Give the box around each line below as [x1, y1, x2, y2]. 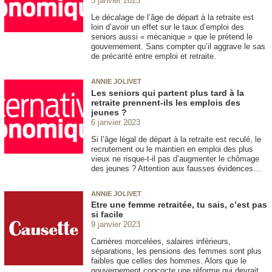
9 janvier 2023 [91, 219, 140, 229]
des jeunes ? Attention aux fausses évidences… [91, 163, 261, 173]
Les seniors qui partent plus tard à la [91, 87, 244, 98]
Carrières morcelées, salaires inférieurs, [91, 236, 231, 246]
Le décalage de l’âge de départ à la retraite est [91, 13, 254, 22]
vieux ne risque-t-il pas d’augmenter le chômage [91, 154, 259, 163]
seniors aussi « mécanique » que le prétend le [91, 32, 253, 42]
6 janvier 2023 [91, 117, 140, 127]
